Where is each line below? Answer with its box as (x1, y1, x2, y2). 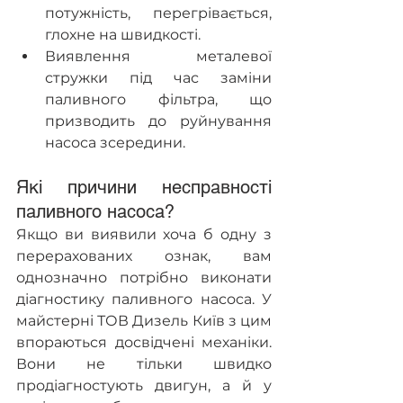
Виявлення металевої (45, 48, 272, 66)
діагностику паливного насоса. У (16, 291, 272, 309)
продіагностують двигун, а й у (16, 377, 272, 395)
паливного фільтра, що (45, 91, 272, 109)
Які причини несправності (16, 176, 272, 199)
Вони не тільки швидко (16, 355, 272, 373)
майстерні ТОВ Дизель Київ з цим (16, 312, 272, 330)
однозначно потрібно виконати (16, 269, 272, 287)
